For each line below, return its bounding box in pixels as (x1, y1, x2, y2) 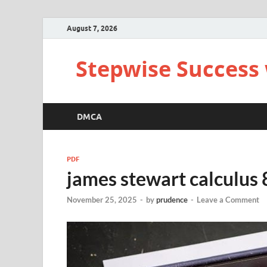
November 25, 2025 (67, 195, 137, 205)
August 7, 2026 (67, 23, 117, 33)
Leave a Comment (197, 195, 259, 205)
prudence (156, 195, 188, 205)
